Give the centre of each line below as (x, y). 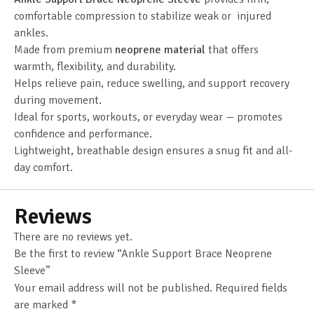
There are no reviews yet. (73, 237)
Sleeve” (32, 270)
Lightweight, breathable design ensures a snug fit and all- (153, 150)
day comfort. (43, 167)
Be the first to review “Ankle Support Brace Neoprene (143, 253)
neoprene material (160, 49)
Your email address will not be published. (113, 288)
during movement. (58, 100)
